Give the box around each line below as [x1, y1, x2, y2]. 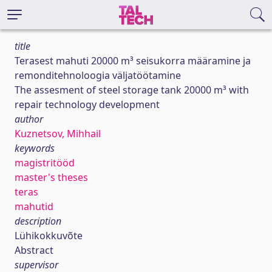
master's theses [15, 171, 88, 184]
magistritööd [15, 156, 75, 169]
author [15, 112, 43, 126]
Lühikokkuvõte [15, 229, 83, 242]
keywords [15, 141, 55, 155]
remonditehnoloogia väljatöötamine [15, 69, 181, 82]
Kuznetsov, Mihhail [15, 127, 101, 140]
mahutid [15, 200, 53, 213]
